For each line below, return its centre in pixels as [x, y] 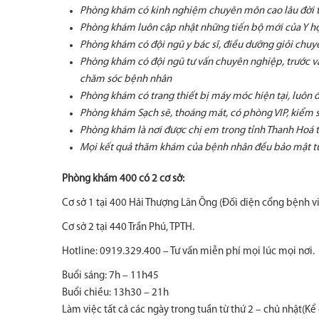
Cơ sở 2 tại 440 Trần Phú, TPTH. [128, 228]
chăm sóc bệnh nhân [126, 79]
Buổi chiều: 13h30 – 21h [115, 293]
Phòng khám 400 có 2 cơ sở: [123, 179]
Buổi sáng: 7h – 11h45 [110, 276]
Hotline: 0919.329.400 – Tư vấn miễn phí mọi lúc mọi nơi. [188, 252]
